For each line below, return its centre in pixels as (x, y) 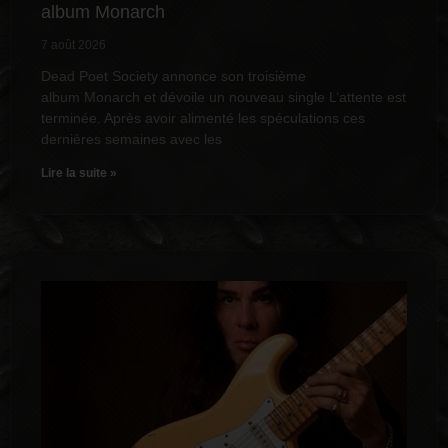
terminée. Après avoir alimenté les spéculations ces (203, 118)
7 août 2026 (73, 45)
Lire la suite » (79, 173)
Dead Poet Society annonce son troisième (173, 76)
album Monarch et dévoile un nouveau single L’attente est (223, 97)
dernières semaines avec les (131, 139)
